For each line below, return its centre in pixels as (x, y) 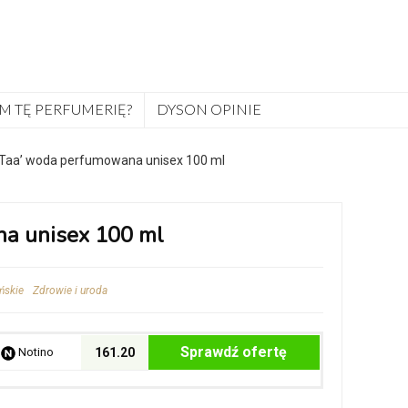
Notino (34, 352)
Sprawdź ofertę (234, 352)
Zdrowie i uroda (71, 290)
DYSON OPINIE (209, 109)
